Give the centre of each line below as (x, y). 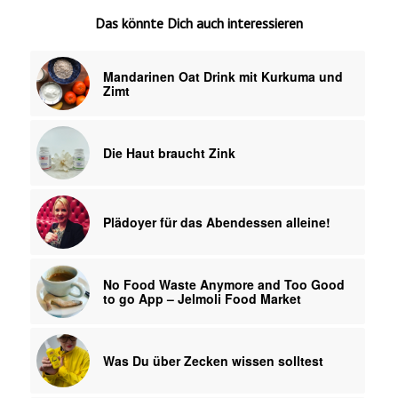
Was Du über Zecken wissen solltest (213, 360)
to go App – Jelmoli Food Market (202, 298)
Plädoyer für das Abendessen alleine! (216, 222)
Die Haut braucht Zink (169, 152)
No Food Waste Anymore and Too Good (223, 284)
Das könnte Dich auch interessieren (199, 23)
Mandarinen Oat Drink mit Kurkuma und (223, 76)
